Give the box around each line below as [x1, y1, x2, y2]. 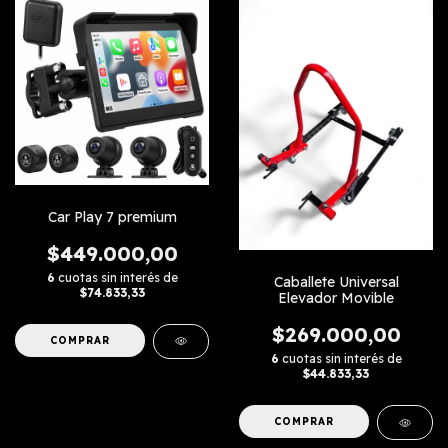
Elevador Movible [278, 289, 394, 308]
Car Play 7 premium [47, 208, 177, 227]
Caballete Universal [273, 273, 399, 292]
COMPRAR [274, 415, 335, 429]
